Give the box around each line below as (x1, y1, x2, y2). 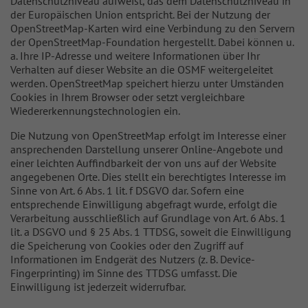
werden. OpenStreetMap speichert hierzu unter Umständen (10, 76, 284, 90)
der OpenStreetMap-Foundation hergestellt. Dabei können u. (10, 35, 294, 49)
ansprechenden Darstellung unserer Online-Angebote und (10, 142, 283, 156)
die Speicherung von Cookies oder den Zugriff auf (10, 239, 243, 252)
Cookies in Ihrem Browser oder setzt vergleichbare (10, 90, 245, 104)
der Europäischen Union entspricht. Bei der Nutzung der (10, 8, 270, 21)
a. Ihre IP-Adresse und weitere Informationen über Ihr (10, 49, 260, 63)
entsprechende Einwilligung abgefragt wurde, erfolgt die (10, 197, 277, 211)
